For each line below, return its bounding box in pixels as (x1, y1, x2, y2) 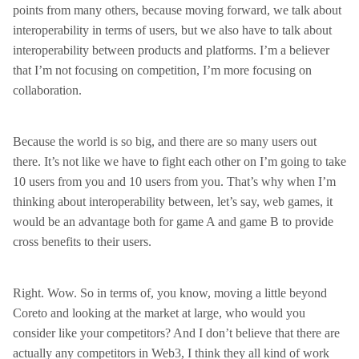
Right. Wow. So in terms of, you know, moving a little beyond (13, 286, 327, 300)
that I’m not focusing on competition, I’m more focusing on (13, 63, 312, 77)
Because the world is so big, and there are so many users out (13, 135, 317, 148)
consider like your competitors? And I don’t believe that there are (13, 326, 340, 340)
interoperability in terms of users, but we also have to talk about (13, 23, 332, 37)
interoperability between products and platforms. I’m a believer (13, 43, 329, 57)
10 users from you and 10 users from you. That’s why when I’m (13, 175, 336, 188)
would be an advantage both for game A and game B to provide (13, 215, 333, 228)
